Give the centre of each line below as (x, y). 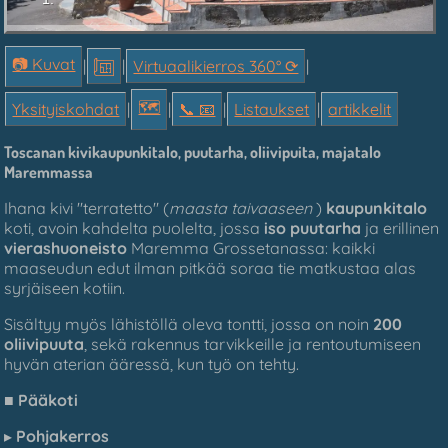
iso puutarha (313, 227)
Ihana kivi (41, 207)
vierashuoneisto (66, 247)
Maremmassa (49, 171)
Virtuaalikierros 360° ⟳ (216, 66)
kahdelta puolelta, (149, 227)
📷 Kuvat (44, 63)
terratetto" (121, 207)
